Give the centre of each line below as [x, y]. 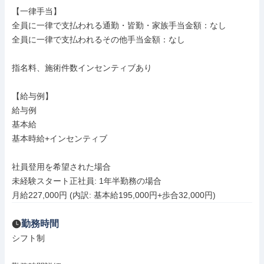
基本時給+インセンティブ [60, 138]
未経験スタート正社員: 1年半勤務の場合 [87, 181]
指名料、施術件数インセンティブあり [82, 68]
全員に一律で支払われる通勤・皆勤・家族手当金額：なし [119, 25]
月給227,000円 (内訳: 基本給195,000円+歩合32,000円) [114, 195]
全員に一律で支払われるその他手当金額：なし [98, 39]
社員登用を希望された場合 [61, 167]
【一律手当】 [37, 11]
